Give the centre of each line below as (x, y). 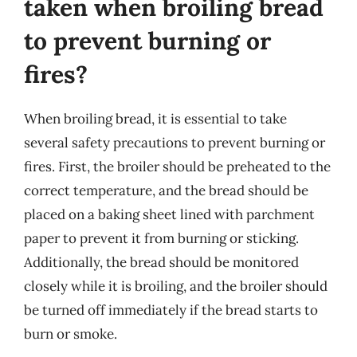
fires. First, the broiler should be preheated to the (177, 166)
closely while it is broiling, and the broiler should (176, 286)
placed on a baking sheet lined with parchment (169, 214)
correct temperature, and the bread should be (166, 190)
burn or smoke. (71, 333)
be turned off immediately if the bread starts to (171, 310)
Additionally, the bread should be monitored (161, 262)
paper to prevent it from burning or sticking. (161, 238)
